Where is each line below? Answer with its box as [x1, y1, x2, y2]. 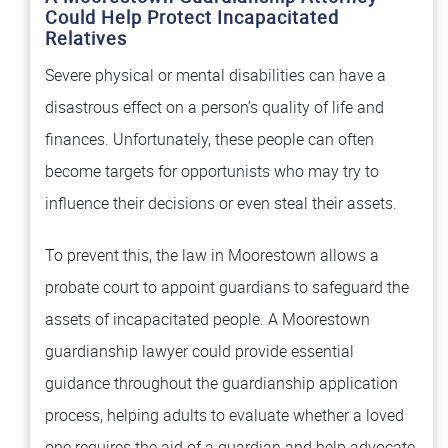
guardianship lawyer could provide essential [45, 340, 354, 362]
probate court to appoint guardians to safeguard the [45, 276, 409, 298]
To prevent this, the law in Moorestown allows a [45, 244, 379, 266]
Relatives [45, 26, 127, 50]
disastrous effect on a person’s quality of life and [45, 96, 384, 118]
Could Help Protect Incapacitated [45, 5, 339, 29]
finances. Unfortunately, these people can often [45, 128, 374, 150]
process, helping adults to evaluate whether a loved [45, 404, 404, 426]
